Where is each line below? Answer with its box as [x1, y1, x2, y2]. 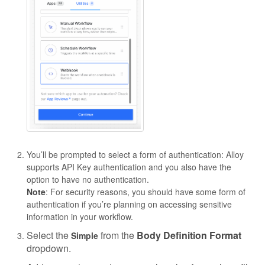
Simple [71, 229, 98, 241]
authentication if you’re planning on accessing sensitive [27, 198, 232, 210]
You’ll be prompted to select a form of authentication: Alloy [27, 148, 244, 160]
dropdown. [27, 241, 71, 255]
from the [98, 228, 137, 242]
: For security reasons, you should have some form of [46, 185, 245, 198]
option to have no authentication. [27, 173, 149, 185]
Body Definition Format [137, 228, 241, 242]
